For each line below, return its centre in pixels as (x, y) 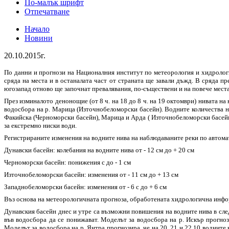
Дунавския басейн (30, 211)
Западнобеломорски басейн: (45, 187)
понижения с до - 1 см (99, 162)
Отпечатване (47, 11)
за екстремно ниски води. (40, 125)
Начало (37, 29)
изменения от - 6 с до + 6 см (126, 187)
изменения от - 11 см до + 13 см (132, 174)
